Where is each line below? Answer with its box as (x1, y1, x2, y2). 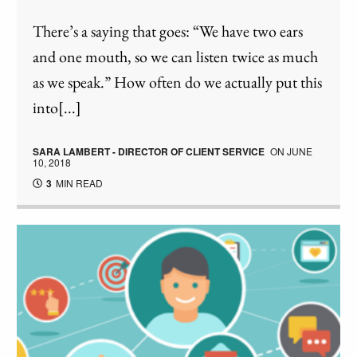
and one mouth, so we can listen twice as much (33, 46, 319, 68)
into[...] (33, 97, 82, 119)
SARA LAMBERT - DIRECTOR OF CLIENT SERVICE (33, 144, 265, 159)
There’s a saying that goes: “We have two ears (33, 21, 304, 42)
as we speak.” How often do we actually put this (33, 72, 323, 93)
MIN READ (53, 176, 104, 190)
